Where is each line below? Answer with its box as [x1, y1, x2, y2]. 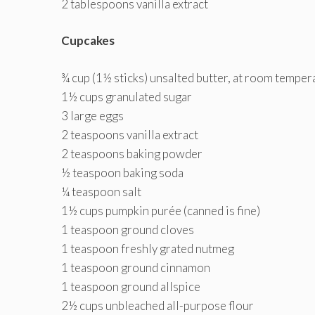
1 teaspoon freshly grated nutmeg [61, 240, 234, 256]
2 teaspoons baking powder [61, 146, 202, 161]
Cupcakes [61, 33, 115, 49]
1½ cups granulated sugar [61, 89, 192, 104]
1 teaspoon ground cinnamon [61, 259, 210, 275]
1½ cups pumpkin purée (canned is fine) [61, 202, 260, 218]
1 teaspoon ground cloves [61, 221, 194, 237]
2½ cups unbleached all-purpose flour [61, 297, 254, 313]
